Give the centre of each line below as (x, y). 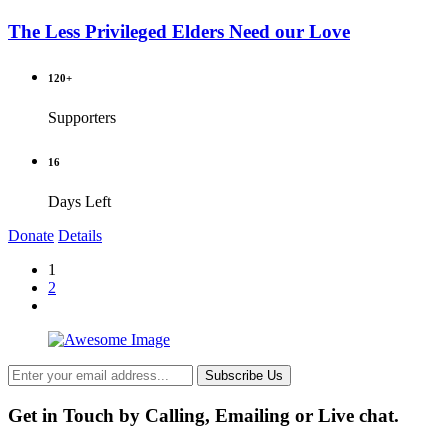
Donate (31, 236)
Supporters (82, 118)
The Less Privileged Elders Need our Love (179, 32)
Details (80, 236)
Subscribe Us (244, 376)
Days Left (79, 202)
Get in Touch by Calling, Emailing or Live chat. (203, 415)
